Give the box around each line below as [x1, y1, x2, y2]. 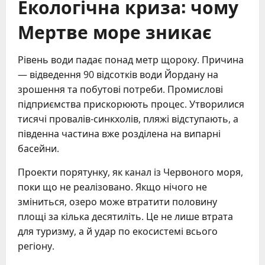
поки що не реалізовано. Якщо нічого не [18, 180, 207, 194]
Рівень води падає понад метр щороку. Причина [18, 53, 244, 67]
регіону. [18, 240, 54, 253]
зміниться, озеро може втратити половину [18, 195, 217, 209]
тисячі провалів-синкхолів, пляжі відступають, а [18, 112, 238, 126]
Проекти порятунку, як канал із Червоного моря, [18, 166, 243, 179]
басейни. [18, 142, 59, 156]
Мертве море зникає [18, 18, 212, 45]
